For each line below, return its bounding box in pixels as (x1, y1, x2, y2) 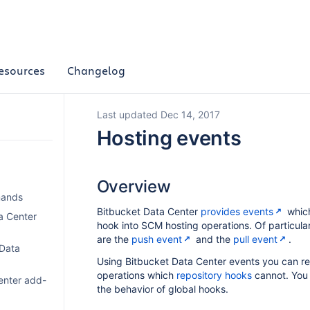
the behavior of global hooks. (96, 283, 228, 295)
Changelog (66, 62, 125, 77)
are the (96, 233, 131, 245)
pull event (232, 233, 277, 245)
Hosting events (96, 126, 241, 150)
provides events (200, 206, 273, 217)
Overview (96, 176, 171, 197)
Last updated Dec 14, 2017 (96, 109, 220, 120)
